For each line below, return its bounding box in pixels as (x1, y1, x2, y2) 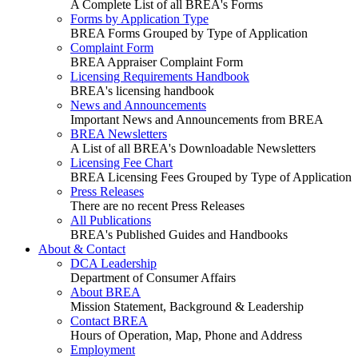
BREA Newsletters (70, 127, 167, 141)
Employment (70, 343, 135, 356)
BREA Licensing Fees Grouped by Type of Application (70, 170, 352, 184)
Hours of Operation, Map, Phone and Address (70, 328, 302, 342)
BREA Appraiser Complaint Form (70, 55, 243, 69)
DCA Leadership (70, 257, 157, 270)
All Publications (70, 213, 151, 227)
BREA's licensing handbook (70, 84, 214, 97)
